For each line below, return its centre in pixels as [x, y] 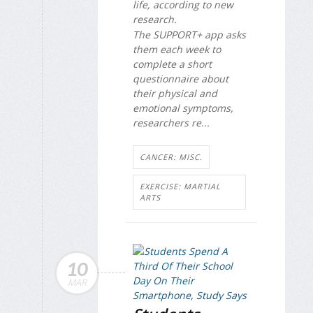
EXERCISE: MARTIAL [180, 186]
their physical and [175, 94]
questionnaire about [181, 79]
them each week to [177, 50]
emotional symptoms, [183, 108]
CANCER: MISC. [171, 156]
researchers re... [171, 123]
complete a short [172, 64]
